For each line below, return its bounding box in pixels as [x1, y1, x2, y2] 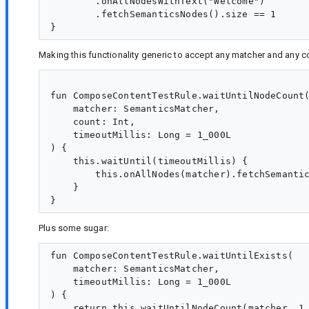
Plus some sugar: [39, 223, 109, 234]
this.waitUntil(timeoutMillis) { [50, 156, 248, 167]
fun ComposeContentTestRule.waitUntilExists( [50, 250, 293, 261]
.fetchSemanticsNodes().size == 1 [50, 9, 277, 20]
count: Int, [50, 117, 135, 128]
